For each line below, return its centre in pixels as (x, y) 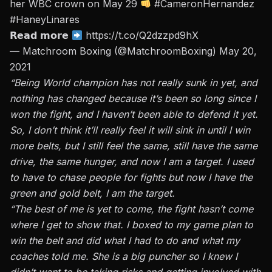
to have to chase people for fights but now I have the (131, 178)
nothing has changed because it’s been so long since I (133, 99)
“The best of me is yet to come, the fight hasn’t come (131, 209)
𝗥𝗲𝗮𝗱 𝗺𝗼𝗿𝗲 (41, 36)
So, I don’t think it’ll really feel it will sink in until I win (130, 130)
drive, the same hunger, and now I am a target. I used (132, 162)
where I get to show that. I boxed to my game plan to (131, 225)
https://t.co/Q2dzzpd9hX (142, 36)
